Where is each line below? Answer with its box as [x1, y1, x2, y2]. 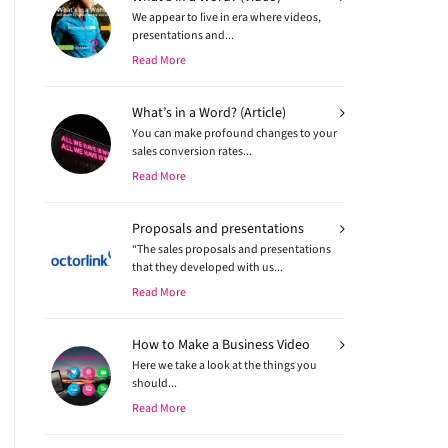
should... [132, 375, 178, 391]
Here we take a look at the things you [132, 357, 318, 373]
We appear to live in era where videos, [132, 9, 322, 25]
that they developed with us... [132, 259, 284, 275]
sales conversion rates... [132, 143, 253, 159]
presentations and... [132, 27, 235, 43]
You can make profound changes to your [132, 125, 338, 141]
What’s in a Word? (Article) [132, 103, 287, 122]
